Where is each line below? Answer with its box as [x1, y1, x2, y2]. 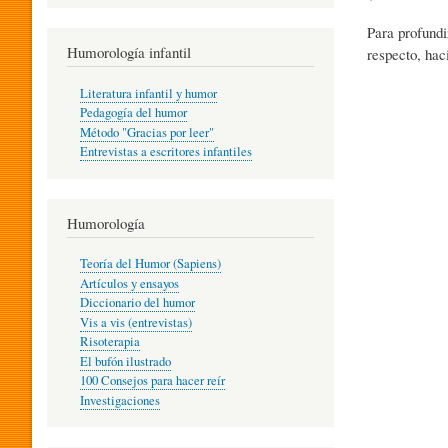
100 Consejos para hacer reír [79, 372, 225, 390]
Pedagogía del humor [79, 104, 187, 122]
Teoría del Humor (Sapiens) [79, 255, 221, 273]
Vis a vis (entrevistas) [79, 313, 192, 331]
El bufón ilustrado [79, 352, 171, 370]
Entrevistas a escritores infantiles [79, 143, 252, 161]
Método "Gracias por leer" [79, 123, 214, 141]
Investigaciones [79, 391, 160, 409]
